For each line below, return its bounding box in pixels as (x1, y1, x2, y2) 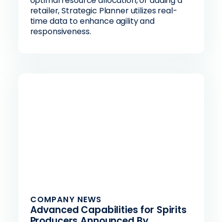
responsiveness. (30, 26, 91, 37)
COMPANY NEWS (30, 194, 102, 205)
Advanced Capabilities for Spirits (30, 203, 187, 217)
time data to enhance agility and (30, 15, 155, 27)
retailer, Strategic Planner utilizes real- (30, 5, 177, 16)
